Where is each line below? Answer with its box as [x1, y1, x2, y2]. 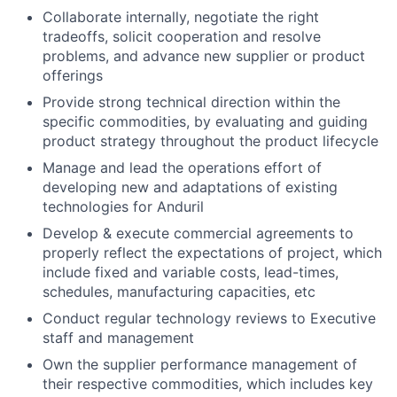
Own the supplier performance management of [43, 355, 357, 373]
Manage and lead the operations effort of [43, 159, 322, 176]
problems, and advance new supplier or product [43, 47, 365, 65]
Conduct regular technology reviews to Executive [43, 309, 376, 327]
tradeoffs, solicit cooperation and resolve [43, 27, 321, 45]
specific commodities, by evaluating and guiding [43, 113, 368, 130]
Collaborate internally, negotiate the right [43, 8, 319, 26]
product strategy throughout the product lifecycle [43, 132, 378, 150]
